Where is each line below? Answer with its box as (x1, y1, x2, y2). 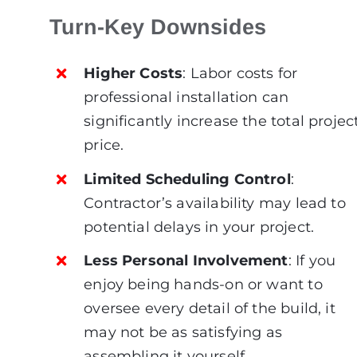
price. (84, 136, 124, 154)
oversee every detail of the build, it (84, 300, 335, 318)
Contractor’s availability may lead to (84, 194, 346, 212)
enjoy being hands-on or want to (84, 276, 323, 294)
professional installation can (84, 88, 289, 106)
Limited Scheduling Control (84, 170, 291, 188)
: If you (288, 252, 336, 270)
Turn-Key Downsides (49, 15, 266, 39)
